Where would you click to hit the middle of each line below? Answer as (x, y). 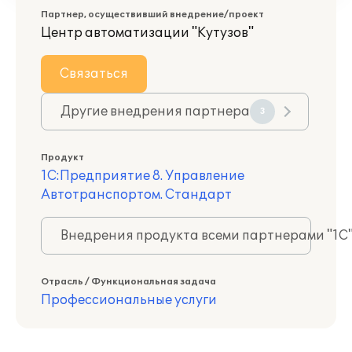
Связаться (94, 74)
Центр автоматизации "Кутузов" (147, 33)
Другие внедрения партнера (155, 112)
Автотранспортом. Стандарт (136, 195)
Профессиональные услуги (129, 300)
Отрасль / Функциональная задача (128, 282)
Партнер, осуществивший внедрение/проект (152, 15)
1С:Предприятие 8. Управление (143, 176)
